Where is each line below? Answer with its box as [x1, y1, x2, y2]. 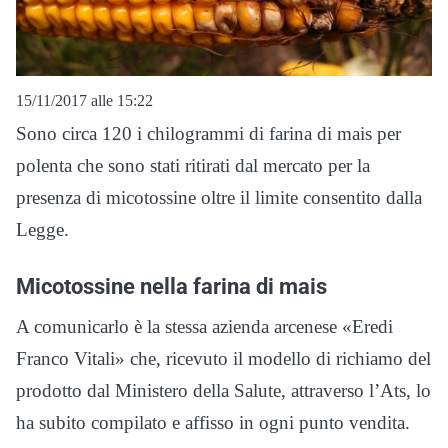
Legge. [16, 219, 69, 241]
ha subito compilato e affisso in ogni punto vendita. [16, 412, 410, 434]
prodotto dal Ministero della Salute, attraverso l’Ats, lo [16, 380, 431, 402]
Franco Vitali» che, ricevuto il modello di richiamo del [16, 348, 431, 370]
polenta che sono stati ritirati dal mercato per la [16, 155, 370, 177]
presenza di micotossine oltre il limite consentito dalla [16, 187, 422, 209]
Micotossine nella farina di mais [16, 273, 327, 300]
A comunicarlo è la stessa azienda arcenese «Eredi [16, 316, 393, 338]
